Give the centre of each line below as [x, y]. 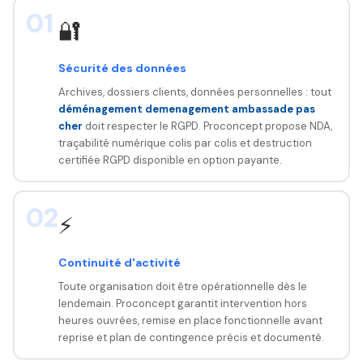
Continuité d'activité [119, 262]
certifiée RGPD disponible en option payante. [170, 160]
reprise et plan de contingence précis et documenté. [191, 337]
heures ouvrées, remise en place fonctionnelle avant [190, 320]
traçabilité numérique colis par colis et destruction [185, 143]
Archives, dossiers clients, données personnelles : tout [194, 92]
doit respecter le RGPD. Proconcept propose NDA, [207, 126]
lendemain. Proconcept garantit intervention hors [182, 303]
